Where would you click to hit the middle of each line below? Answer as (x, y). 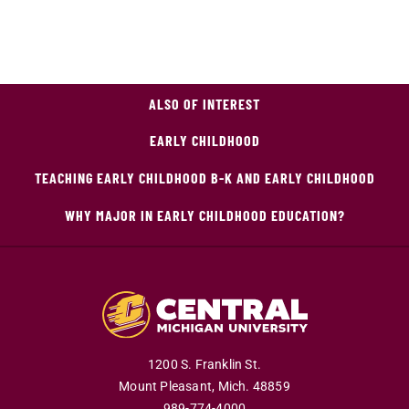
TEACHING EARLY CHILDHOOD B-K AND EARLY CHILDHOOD (204, 177)
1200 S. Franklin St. (204, 365)
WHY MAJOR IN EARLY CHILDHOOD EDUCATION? (204, 215)
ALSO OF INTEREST (204, 103)
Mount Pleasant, (167, 387)
